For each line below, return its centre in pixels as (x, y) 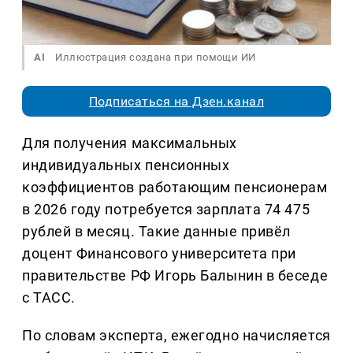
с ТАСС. (49, 298)
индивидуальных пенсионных (126, 165)
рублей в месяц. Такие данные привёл (156, 232)
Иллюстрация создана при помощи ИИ (154, 58)
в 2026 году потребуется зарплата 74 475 (166, 210)
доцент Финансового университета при (159, 254)
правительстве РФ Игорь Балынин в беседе (175, 276)
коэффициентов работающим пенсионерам (175, 188)
